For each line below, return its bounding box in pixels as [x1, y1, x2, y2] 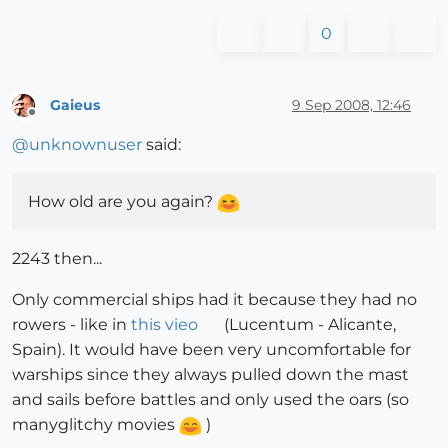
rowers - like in [12, 315, 131, 335]
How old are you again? [28, 192, 217, 212]
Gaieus [50, 95, 100, 114]
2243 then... [12, 249, 102, 269]
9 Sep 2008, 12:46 [292, 95, 411, 114]
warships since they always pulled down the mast [12, 365, 409, 385]
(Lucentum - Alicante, [219, 315, 396, 335]
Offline [31, 113, 70, 129]
